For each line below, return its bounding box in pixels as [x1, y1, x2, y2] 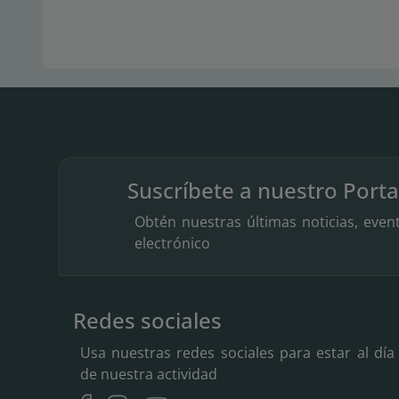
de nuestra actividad [79, 363, 217, 384]
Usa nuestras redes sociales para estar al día [79, 342, 395, 362]
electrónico [134, 233, 210, 253]
